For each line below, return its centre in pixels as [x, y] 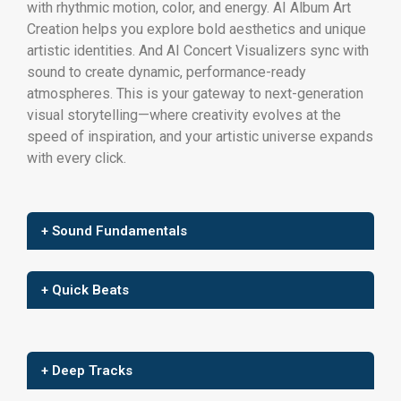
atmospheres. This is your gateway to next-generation [195, 94]
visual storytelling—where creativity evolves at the [184, 115]
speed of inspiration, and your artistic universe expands [200, 137]
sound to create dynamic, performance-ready [166, 73]
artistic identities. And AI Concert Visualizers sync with [198, 51]
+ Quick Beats [85, 290]
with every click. [77, 158]
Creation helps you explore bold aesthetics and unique [196, 30]
